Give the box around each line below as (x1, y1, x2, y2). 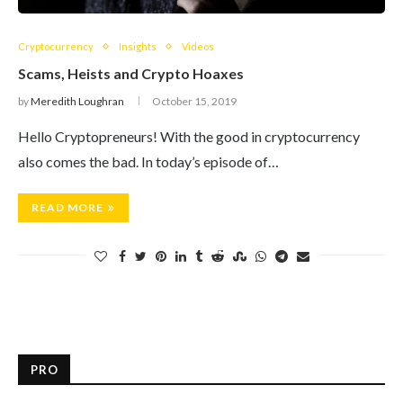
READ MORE (31, 201, 103, 214)
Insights (119, 40, 157, 52)
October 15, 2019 (152, 94, 237, 108)
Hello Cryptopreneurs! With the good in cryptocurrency (18, 128, 360, 145)
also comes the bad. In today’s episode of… (18, 153, 279, 170)
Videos (182, 40, 214, 52)
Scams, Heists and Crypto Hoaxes (18, 65, 244, 82)
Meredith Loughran (31, 94, 124, 108)
